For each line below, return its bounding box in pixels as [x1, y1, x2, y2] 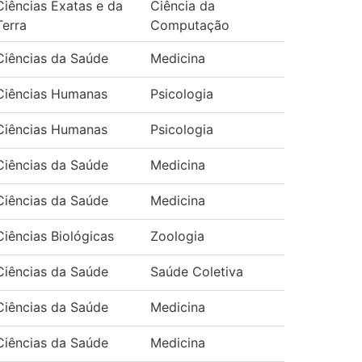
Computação [150, 17, 229, 33]
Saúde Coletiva [150, 263, 243, 280]
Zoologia [150, 228, 204, 244]
